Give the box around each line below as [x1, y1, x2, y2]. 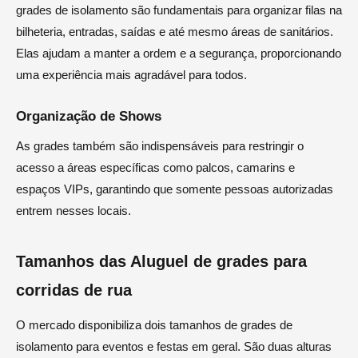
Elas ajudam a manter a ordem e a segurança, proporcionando [16, 46, 341, 60]
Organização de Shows [16, 108, 161, 124]
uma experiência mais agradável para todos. [16, 67, 247, 82]
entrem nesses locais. [16, 203, 131, 217]
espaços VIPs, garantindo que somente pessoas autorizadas [16, 181, 333, 196]
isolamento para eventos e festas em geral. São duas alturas [16, 340, 332, 354]
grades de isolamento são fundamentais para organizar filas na [16, 2, 342, 17]
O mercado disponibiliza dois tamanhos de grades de [16, 318, 292, 332]
